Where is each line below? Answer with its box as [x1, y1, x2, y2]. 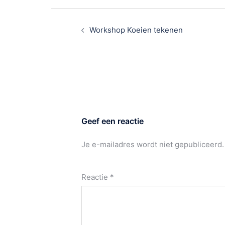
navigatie [51, 20, 100, 34]
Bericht [51, 7, 89, 21]
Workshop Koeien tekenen [89, 25, 183, 35]
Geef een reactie [81, 116, 144, 126]
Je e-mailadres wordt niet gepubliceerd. [81, 139, 224, 149]
